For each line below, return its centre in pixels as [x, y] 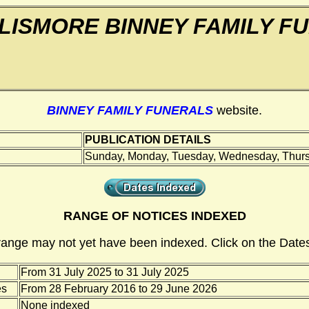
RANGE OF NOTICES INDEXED [154, 216]
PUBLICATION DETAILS [148, 140]
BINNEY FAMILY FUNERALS [130, 110]
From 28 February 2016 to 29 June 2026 [119, 289]
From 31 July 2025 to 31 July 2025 [105, 272]
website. [239, 110]
